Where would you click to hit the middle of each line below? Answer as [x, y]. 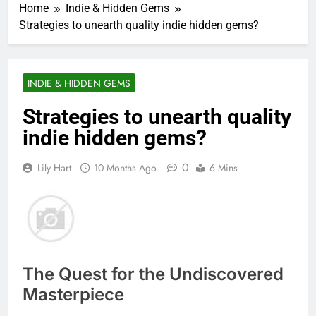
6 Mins [224, 168]
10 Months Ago [125, 168]
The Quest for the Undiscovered [153, 274]
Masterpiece [73, 294]
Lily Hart [54, 168]
